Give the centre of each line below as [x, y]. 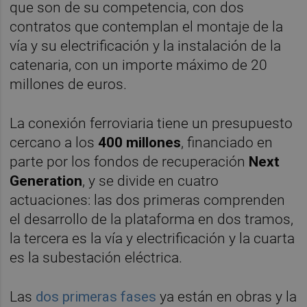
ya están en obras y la [227, 296]
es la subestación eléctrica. [100, 257]
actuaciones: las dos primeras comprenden [148, 200]
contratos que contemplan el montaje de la [147, 26]
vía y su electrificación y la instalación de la [146, 46]
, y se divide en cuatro [151, 181]
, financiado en [227, 142]
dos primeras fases [95, 296]
